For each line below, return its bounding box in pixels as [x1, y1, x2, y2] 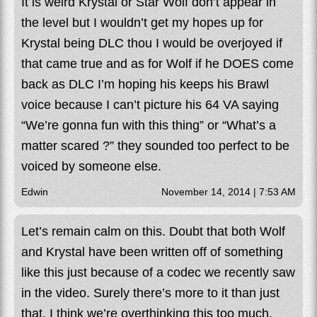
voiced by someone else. [21, 158, 161, 173]
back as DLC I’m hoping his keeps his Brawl [21, 76, 269, 91]
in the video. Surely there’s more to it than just [21, 285, 279, 300]
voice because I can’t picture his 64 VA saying [21, 97, 279, 112]
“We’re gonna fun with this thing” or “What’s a [21, 117, 276, 132]
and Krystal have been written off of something [21, 244, 283, 259]
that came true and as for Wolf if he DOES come [21, 56, 294, 71]
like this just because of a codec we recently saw [21, 265, 295, 279]
